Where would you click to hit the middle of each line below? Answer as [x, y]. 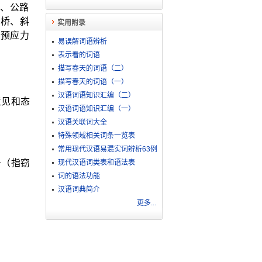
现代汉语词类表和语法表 [96, 163]
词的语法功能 [79, 176]
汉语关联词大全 [82, 122]
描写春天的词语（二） [93, 68]
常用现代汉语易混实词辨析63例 [107, 149]
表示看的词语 [79, 55]
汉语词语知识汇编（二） [96, 95]
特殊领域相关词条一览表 [96, 136]
